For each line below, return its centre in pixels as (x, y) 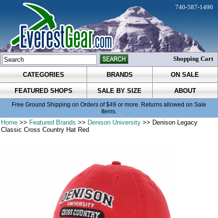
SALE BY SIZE (120, 91)
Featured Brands (53, 123)
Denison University (114, 123)
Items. (109, 112)
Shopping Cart (193, 59)
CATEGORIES (43, 75)
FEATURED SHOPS (43, 91)
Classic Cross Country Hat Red (45, 130)
